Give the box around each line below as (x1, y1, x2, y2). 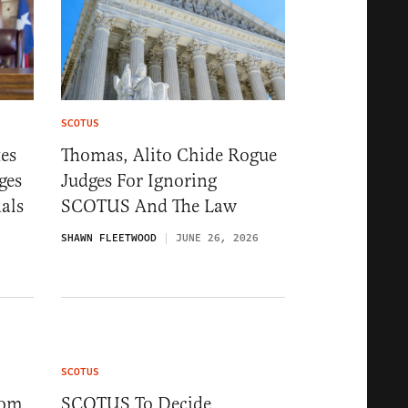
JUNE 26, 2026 (176, 229, 259, 246)
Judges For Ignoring (61, 168, 217, 192)
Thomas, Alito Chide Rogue (61, 143, 277, 167)
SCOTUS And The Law (61, 194, 237, 218)
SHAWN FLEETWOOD (61, 229, 157, 246)
